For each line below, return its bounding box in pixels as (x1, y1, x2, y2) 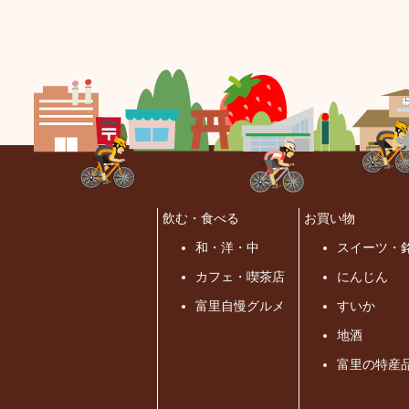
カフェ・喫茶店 (195, 269, 285, 285)
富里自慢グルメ (195, 299, 285, 314)
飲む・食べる (163, 211, 239, 226)
